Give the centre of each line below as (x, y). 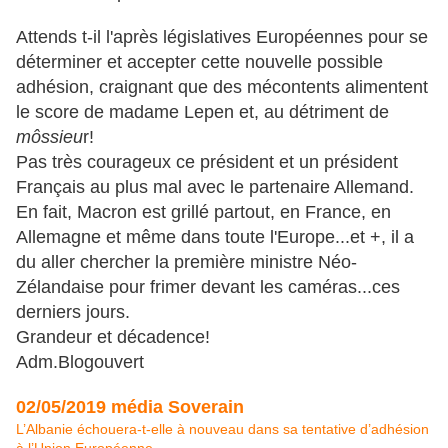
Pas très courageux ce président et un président (207, 162)
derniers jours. (73, 312)
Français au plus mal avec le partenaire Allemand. (215, 187)
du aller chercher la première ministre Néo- (186, 262)
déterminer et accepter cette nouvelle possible (199, 62)
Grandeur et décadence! (113, 337)
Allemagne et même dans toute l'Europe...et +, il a (215, 237)
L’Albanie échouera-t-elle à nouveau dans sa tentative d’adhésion (222, 429)
